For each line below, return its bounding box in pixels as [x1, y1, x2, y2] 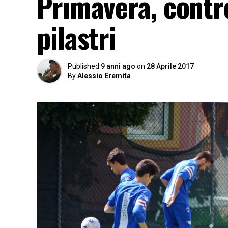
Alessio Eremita [77, 72, 131, 80]
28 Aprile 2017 [147, 62, 194, 70]
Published [68, 62, 99, 70]
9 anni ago [101, 62, 135, 70]
